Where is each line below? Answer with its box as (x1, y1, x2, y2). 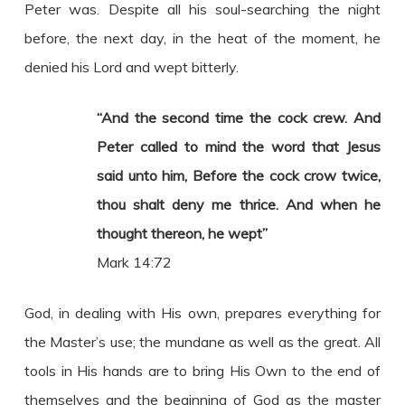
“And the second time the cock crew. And (96, 108, 381, 127)
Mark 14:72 (96, 252, 172, 271)
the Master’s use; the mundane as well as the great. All (24, 332, 381, 351)
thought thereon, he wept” (96, 223, 268, 242)
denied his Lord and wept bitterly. (24, 57, 239, 76)
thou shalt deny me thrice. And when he (96, 194, 381, 213)
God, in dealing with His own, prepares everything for (24, 303, 381, 322)
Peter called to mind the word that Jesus (96, 137, 381, 155)
